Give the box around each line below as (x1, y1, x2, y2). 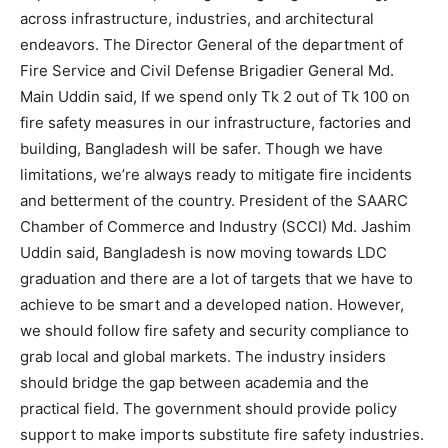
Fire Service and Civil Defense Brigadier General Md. (20, 61, 394, 81)
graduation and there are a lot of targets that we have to (20, 269, 413, 289)
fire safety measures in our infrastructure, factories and (20, 113, 411, 133)
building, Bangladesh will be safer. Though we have (20, 139, 383, 159)
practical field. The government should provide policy (20, 399, 397, 419)
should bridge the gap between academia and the (20, 373, 369, 393)
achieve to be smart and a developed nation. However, (20, 295, 404, 315)
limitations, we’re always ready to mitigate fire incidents (20, 165, 412, 185)
